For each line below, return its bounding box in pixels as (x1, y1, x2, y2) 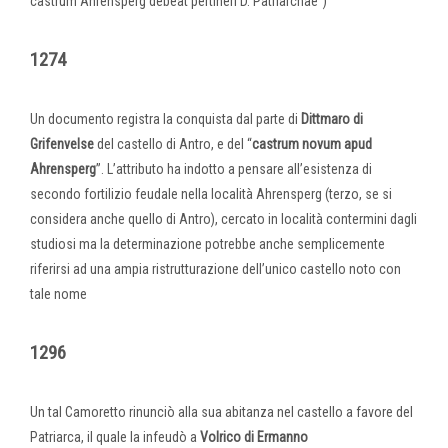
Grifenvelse (30, 135, 94, 152)
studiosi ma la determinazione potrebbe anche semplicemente (30, 235, 385, 252)
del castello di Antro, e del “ (94, 135, 252, 152)
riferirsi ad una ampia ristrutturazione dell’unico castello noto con (30, 260, 401, 277)
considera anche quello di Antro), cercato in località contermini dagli (30, 210, 417, 227)
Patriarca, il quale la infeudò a (30, 428, 200, 445)
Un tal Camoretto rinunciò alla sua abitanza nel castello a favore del (30, 403, 413, 420)
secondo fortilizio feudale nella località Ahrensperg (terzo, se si (30, 185, 392, 202)
